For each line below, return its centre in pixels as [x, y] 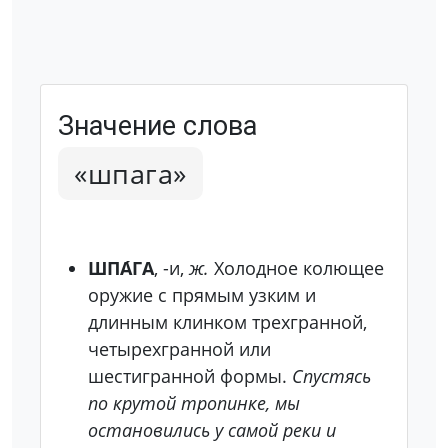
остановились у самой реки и [212, 430]
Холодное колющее [296, 268]
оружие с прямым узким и [202, 295]
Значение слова [157, 126]
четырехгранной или [179, 349]
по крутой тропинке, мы [194, 403]
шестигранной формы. [190, 376]
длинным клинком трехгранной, [227, 322]
